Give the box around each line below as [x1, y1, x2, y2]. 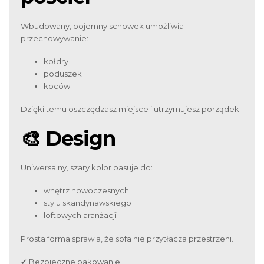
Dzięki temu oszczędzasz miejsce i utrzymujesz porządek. [21, 104, 241, 114]
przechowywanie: [21, 33, 88, 43]
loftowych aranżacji [44, 210, 117, 220]
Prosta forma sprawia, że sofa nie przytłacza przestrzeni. [21, 233, 233, 243]
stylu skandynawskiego [44, 198, 131, 208]
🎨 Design [21, 126, 115, 151]
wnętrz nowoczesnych [44, 186, 129, 196]
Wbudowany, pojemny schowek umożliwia [21, 21, 184, 31]
